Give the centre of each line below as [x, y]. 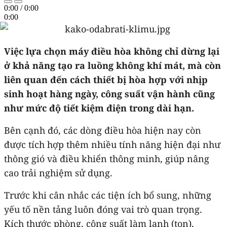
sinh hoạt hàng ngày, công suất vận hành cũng [109, 93]
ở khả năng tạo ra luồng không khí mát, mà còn [112, 65]
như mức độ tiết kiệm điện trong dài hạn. [99, 108]
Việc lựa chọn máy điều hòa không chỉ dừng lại [112, 51]
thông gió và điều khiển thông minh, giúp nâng [107, 158]
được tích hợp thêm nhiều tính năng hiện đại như [112, 144]
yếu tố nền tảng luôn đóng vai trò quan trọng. [103, 209]
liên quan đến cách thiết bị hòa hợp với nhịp [106, 79]
